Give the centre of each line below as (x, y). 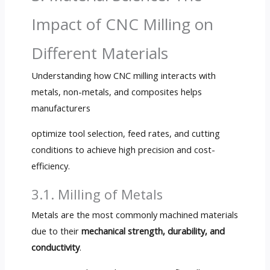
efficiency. (50, 165)
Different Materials (99, 53)
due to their (56, 231)
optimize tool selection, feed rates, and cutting (125, 133)
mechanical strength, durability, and (153, 231)
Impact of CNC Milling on (122, 24)
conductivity (55, 247)
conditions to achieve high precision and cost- (123, 149)
